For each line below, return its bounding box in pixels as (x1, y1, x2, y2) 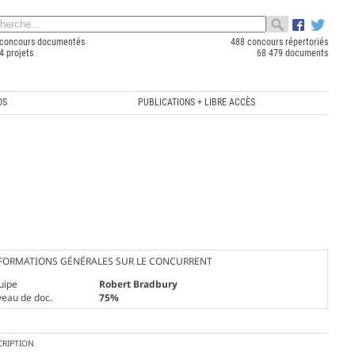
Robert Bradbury (98, 277, 177, 291)
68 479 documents (256, 48, 328, 59)
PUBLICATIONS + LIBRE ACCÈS (138, 96, 256, 108)
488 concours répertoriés (230, 36, 328, 48)
